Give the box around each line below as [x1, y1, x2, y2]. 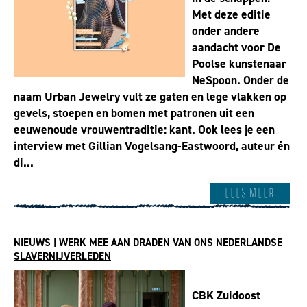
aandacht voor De [192, 39, 281, 56]
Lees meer [225, 184, 275, 202]
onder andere [192, 23, 260, 39]
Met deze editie [192, 6, 271, 23]
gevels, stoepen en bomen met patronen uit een [14, 105, 254, 121]
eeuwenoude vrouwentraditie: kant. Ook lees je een [14, 121, 275, 138]
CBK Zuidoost [192, 287, 260, 304]
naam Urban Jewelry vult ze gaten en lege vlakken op [14, 88, 286, 105]
